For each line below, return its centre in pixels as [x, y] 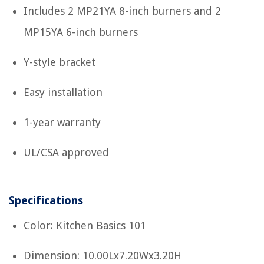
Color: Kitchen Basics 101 [85, 225]
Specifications [46, 200]
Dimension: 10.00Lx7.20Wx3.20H [103, 255]
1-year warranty [62, 122]
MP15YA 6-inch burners [81, 32]
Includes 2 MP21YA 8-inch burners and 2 [122, 11]
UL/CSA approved [66, 152]
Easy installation [63, 92]
